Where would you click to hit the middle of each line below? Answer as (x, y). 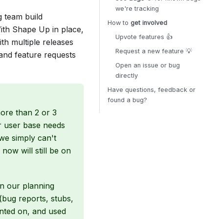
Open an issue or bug (148, 65)
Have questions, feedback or (152, 90)
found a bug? (127, 100)
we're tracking (137, 9)
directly (127, 76)
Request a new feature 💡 (154, 51)
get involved (149, 23)
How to (119, 23)
